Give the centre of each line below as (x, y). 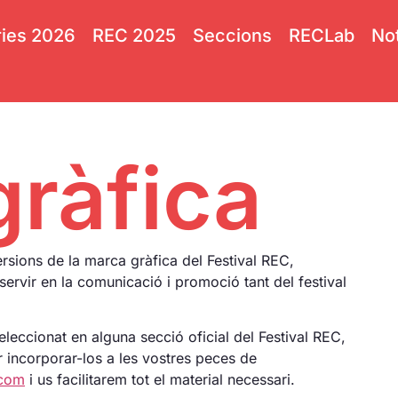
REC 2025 (134, 36)
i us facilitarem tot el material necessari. (160, 380)
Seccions (232, 36)
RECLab (321, 36)
